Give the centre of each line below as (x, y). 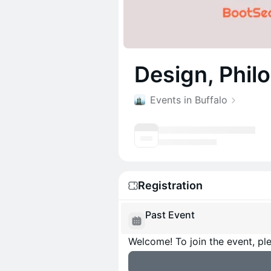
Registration (170, 185)
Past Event (170, 215)
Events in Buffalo (189, 100)
